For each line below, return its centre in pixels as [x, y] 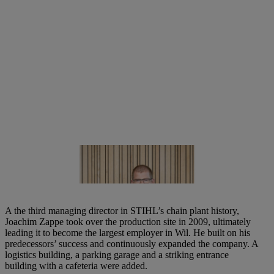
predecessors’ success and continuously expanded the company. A [131, 243]
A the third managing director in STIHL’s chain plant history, [122, 210]
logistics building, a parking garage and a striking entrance [117, 254]
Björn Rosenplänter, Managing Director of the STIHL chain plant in [132, 162]
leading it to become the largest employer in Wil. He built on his [128, 232]
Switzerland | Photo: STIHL [61, 175]
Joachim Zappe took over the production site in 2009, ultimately [128, 221]
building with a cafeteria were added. [76, 265]
